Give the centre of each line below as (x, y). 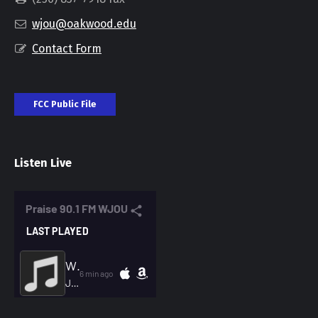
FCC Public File (65, 104)
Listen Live (43, 163)
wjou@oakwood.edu (84, 24)
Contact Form (67, 49)
